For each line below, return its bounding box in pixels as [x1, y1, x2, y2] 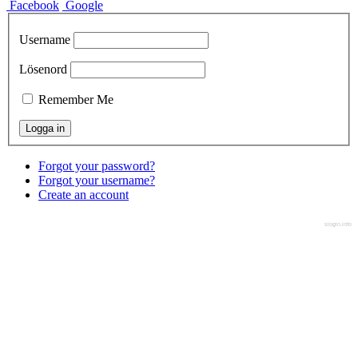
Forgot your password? [38, 158, 155, 173]
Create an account [38, 187, 129, 201]
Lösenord [19, 62, 67, 76]
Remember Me [38, 92, 113, 106]
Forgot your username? [38, 173, 155, 187]
